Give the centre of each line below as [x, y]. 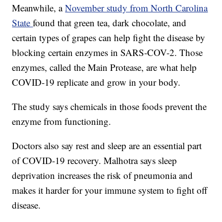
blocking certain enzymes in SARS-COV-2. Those [108, 52]
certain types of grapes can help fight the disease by [109, 37]
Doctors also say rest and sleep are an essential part [107, 145]
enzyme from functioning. [62, 121]
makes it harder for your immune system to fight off [110, 190]
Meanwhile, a [39, 7]
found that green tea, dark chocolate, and [110, 22]
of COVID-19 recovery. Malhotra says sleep [95, 160]
